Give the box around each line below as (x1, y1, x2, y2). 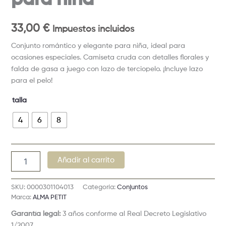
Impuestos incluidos (52, 23, 134, 34)
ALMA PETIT (32, 193, 67, 201)
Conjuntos (117, 183, 148, 191)
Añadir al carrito (57, 155, 115, 164)
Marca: (11, 193, 33, 201)
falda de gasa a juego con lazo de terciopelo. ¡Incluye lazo (11, 64, 203, 73)
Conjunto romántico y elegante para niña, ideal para (11, 40, 185, 49)
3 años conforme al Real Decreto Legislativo (60, 208, 206, 217)
